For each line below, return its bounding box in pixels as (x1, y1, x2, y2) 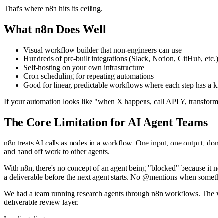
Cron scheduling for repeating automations (23, 72, 154, 80)
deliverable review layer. (4, 198, 79, 206)
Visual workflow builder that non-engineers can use (23, 45, 182, 54)
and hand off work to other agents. (4, 147, 109, 156)
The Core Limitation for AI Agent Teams (4, 115, 208, 128)
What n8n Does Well (4, 22, 106, 36)
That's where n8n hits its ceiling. (4, 4, 103, 13)
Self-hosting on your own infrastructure (23, 63, 144, 72)
